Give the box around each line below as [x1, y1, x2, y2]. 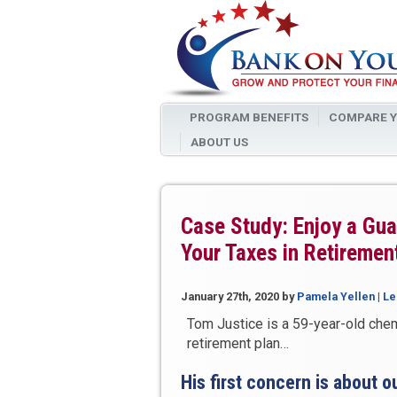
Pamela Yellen [297, 290, 375, 304]
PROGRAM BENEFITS [189, 110, 308, 124]
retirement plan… [186, 335, 289, 353]
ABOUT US [190, 135, 248, 149]
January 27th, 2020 [181, 290, 279, 304]
